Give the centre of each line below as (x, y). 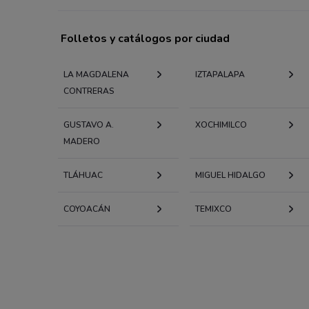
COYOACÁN (87, 209)
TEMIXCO (213, 209)
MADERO (82, 141)
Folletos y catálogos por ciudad (145, 38)
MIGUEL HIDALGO (230, 175)
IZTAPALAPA (220, 74)
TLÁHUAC (83, 175)
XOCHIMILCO (221, 124)
